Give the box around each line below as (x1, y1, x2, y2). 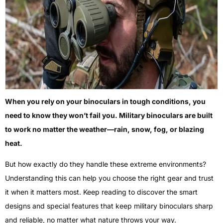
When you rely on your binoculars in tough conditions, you (5, 97, 206, 106)
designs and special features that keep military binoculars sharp (5, 202, 213, 211)
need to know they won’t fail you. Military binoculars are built (5, 111, 213, 119)
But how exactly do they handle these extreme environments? (5, 160, 206, 169)
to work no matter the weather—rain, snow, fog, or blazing (5, 124, 204, 133)
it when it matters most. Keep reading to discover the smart (5, 188, 198, 197)
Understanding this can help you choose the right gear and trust (5, 174, 214, 183)
